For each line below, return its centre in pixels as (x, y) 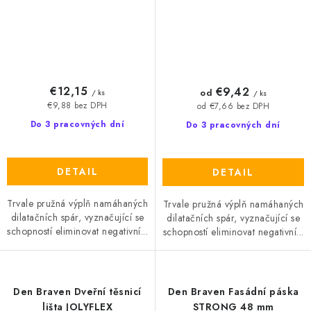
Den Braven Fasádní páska (233, 292)
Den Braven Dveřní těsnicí (77, 292)
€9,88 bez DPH (77, 105)
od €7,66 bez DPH (233, 106)
